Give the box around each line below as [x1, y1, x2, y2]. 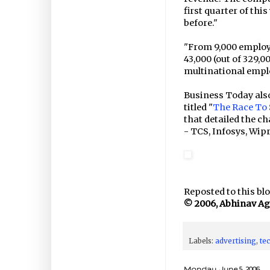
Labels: [189, 236, 215, 245]
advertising [215, 236, 256, 245]
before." [184, 17, 218, 28]
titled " [184, 101, 213, 113]
